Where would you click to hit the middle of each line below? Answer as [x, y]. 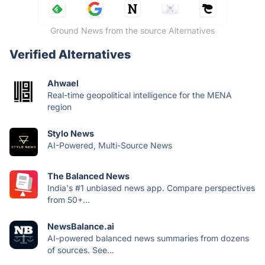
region [59, 107]
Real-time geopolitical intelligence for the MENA [140, 95]
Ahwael [63, 83]
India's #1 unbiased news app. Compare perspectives [151, 188]
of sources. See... [81, 250]
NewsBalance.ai [81, 227]
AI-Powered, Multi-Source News [110, 146]
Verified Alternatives [70, 55]
